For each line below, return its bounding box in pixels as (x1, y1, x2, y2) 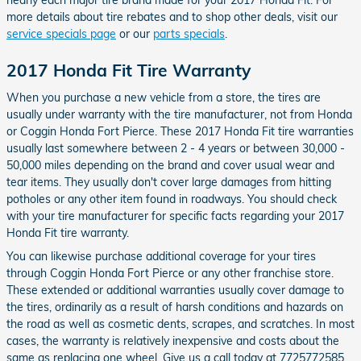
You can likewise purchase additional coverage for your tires (6, 248, 316, 263)
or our (116, 27, 153, 41)
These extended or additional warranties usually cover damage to (6, 282, 344, 297)
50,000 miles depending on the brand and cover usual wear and (6, 157, 334, 172)
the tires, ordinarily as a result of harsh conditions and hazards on (6, 299, 343, 314)
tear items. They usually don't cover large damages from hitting (6, 174, 331, 189)
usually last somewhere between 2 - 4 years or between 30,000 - (6, 140, 345, 156)
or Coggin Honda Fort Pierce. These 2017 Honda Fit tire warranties (6, 123, 354, 139)
